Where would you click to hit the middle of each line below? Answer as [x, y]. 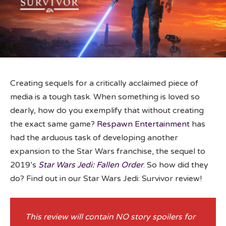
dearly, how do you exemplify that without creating [107, 110]
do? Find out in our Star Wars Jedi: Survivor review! [106, 178]
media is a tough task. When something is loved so [105, 97]
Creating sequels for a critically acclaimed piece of [104, 83]
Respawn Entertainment [143, 124]
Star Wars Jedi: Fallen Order [91, 165]
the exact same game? [53, 124]
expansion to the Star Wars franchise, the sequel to [108, 151]
